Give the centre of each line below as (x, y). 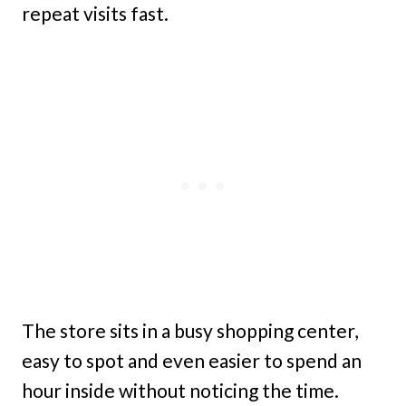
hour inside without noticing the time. (180, 390)
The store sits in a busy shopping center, (190, 330)
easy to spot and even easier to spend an (192, 360)
